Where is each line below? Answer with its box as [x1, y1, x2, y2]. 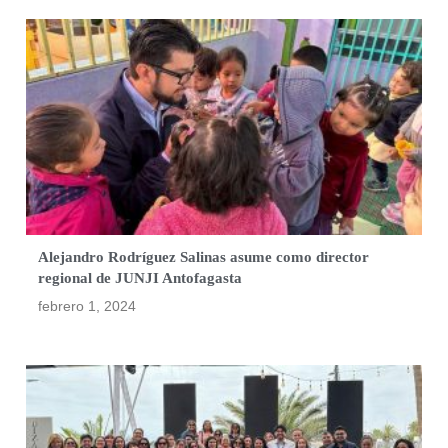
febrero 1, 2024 [38, 298, 137, 315]
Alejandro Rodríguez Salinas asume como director [38, 249, 370, 266]
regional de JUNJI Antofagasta [38, 270, 243, 287]
